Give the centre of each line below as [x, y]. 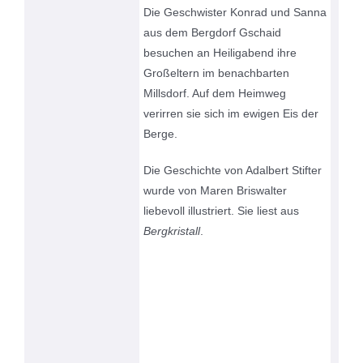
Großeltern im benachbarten [217, 73]
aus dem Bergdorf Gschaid [213, 33]
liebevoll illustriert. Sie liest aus [222, 211]
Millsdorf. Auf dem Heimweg [215, 94]
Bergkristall [172, 231]
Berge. [161, 134]
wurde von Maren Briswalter [216, 191]
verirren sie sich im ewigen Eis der [231, 114]
